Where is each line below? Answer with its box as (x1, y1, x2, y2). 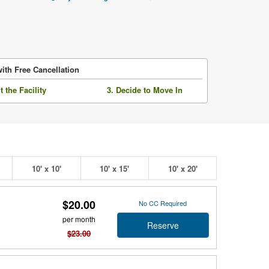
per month (62, 213, 95, 224)
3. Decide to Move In (107, 84, 183, 95)
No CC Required (139, 198, 187, 208)
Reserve (147, 219, 179, 231)
